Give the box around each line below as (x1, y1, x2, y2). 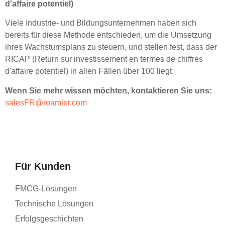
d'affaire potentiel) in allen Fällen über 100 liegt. (5, 67, 174, 76)
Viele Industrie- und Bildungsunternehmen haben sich (5, 19, 196, 28)
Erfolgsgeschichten (15, 214, 83, 223)
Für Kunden (15, 161, 71, 172)
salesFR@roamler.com (5, 98, 87, 107)
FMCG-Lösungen (15, 184, 77, 193)
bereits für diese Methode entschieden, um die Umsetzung (5, 31, 211, 40)
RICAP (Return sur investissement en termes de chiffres (5, 55, 203, 64)
